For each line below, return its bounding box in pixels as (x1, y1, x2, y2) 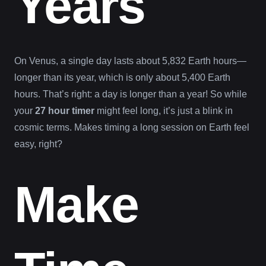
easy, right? (14, 138, 62, 149)
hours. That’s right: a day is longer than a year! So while (14, 88, 247, 99)
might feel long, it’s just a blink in (94, 105, 233, 116)
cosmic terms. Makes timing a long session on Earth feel (14, 122, 249, 132)
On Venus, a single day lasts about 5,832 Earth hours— (14, 55, 246, 66)
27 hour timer (35, 105, 94, 116)
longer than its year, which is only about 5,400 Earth (14, 72, 230, 83)
